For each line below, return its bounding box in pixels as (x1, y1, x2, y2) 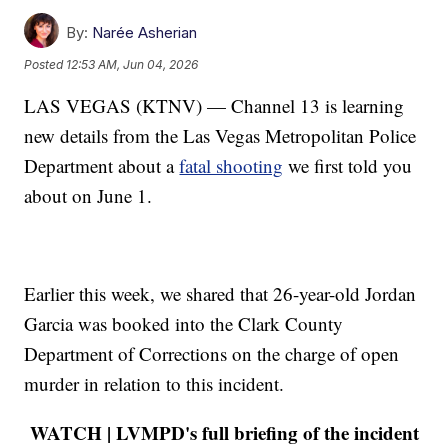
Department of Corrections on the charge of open (24, 341, 400, 367)
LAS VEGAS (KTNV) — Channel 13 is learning (24, 93, 405, 119)
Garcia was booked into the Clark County (24, 311, 344, 337)
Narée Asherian (92, 23, 198, 43)
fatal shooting (179, 153, 284, 179)
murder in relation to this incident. (24, 371, 285, 397)
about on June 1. (24, 183, 153, 209)
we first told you (283, 153, 413, 179)
